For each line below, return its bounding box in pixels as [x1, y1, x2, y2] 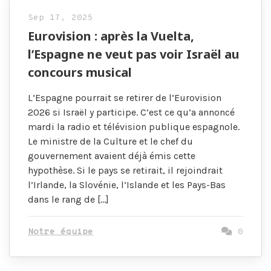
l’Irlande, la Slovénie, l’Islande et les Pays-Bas [28, 179, 226, 191]
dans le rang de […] [28, 194, 109, 206]
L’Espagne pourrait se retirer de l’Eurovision [28, 92, 221, 104]
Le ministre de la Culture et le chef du [28, 135, 193, 148]
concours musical [28, 64, 135, 81]
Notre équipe [28, 227, 93, 238]
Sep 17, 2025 [28, 13, 93, 24]
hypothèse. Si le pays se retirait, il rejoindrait [28, 165, 223, 177]
